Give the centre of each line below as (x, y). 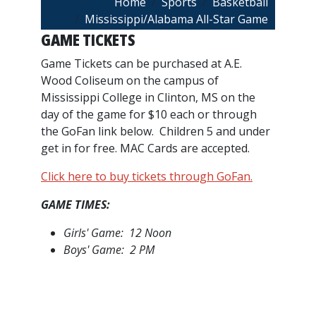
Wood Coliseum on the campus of (130, 80)
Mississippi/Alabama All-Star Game (176, 19)
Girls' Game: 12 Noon (117, 233)
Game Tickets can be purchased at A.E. (141, 63)
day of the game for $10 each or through (149, 114)
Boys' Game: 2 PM (109, 250)
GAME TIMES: (75, 205)
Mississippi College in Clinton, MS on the (148, 97)
